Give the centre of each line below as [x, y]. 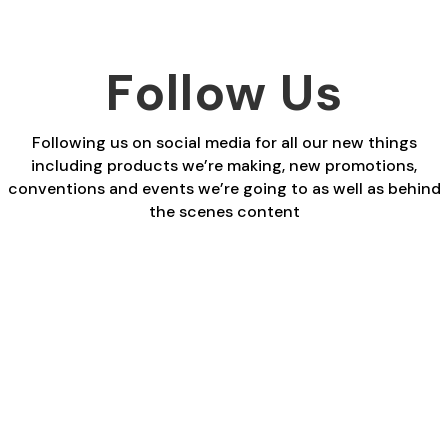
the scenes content [224, 212]
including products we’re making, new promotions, [224, 166]
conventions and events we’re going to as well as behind [224, 189]
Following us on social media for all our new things [224, 143]
